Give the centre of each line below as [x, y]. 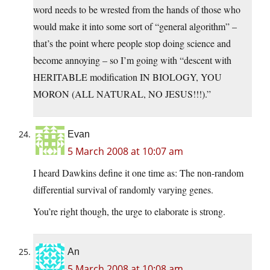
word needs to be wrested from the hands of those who [137, 10]
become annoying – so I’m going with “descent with [132, 60]
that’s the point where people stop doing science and [132, 43]
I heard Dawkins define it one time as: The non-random [138, 173]
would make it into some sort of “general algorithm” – [135, 27]
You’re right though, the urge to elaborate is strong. [129, 212]
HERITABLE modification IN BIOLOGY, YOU [127, 77]
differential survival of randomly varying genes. [123, 190]
